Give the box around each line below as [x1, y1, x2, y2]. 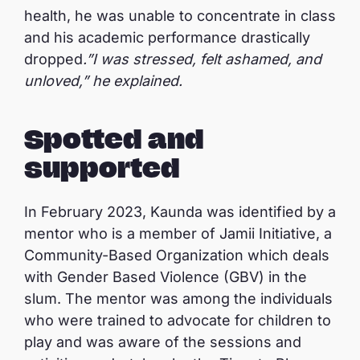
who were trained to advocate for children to [24, 312, 331, 329]
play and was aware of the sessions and [24, 333, 301, 350]
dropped [24, 51, 83, 67]
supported [24, 153, 180, 182]
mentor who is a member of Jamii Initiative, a [24, 225, 332, 242]
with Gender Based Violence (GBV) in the [24, 268, 307, 285]
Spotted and [24, 124, 204, 153]
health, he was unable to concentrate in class [24, 7, 336, 24]
